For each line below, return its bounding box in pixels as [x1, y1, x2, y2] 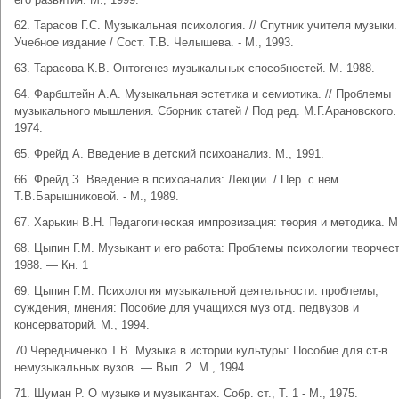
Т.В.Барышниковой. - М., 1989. [14, 190, 179, 203]
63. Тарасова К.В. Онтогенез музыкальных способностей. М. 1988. [14, 61, 375, 75]
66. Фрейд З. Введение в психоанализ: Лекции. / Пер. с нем [14, 173, 338, 186]
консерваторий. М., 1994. [14, 318, 150, 331]
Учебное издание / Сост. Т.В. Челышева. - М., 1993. [14, 36, 294, 49]
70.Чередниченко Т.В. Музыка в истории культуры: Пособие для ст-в [14, 344, 387, 357]
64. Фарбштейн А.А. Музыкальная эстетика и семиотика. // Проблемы [14, 87, 391, 101]
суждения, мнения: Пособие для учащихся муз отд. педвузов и [14, 301, 359, 314]
